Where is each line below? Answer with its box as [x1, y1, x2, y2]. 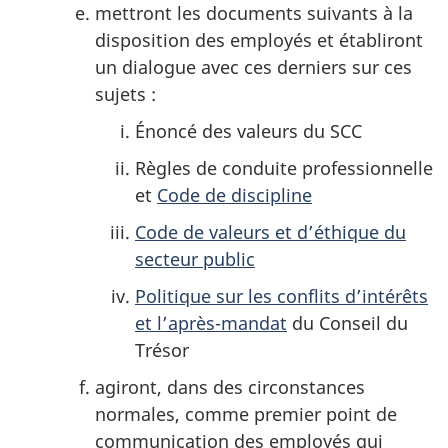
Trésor [135, 337, 189, 362]
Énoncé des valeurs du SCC [135, 118, 362, 143]
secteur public [135, 246, 255, 271]
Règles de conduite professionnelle [135, 155, 433, 180]
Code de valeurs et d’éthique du [135, 219, 406, 244]
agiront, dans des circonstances [95, 374, 365, 399]
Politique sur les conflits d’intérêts [135, 283, 428, 308]
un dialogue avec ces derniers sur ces [95, 54, 412, 79]
